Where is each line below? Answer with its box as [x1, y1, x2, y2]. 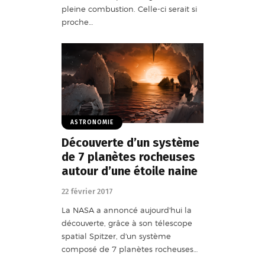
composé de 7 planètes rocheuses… [62, 244, 198, 254]
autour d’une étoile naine [62, 164, 198, 179]
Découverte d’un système [62, 135, 199, 150]
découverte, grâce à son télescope [62, 218, 192, 228]
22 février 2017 [62, 187, 113, 196]
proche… [62, 17, 93, 27]
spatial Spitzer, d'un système [62, 231, 171, 241]
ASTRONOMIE [70, 118, 114, 126]
